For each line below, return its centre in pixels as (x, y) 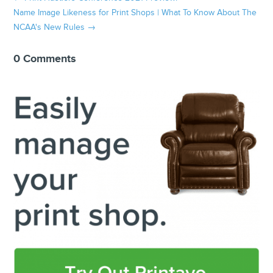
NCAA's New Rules (49, 28)
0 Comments (45, 59)
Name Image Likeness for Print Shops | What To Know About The (135, 13)
